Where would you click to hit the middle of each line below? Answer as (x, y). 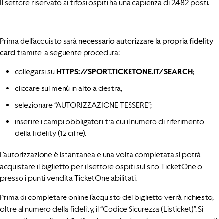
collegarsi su (35, 72)
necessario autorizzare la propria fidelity (146, 41)
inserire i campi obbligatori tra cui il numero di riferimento (109, 121)
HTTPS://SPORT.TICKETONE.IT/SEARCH (124, 72)
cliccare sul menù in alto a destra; (68, 88)
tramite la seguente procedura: (67, 53)
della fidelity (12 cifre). (50, 133)
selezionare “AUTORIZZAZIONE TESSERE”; (83, 105)
